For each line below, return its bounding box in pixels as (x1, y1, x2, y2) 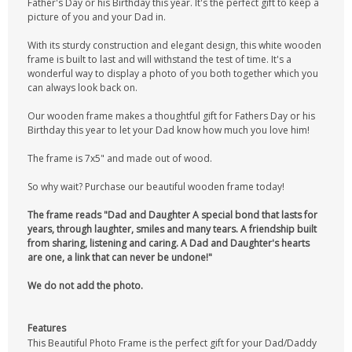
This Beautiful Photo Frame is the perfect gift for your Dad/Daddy (27, 336, 317, 350)
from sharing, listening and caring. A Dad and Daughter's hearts (27, 236, 310, 250)
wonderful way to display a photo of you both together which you (27, 67, 318, 80)
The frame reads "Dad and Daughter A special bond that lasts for (27, 208, 317, 222)
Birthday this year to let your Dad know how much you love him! (27, 123, 310, 137)
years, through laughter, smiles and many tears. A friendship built (27, 222, 317, 236)
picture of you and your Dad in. (27, 10, 166, 24)
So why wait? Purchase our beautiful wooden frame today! (27, 180, 284, 193)
